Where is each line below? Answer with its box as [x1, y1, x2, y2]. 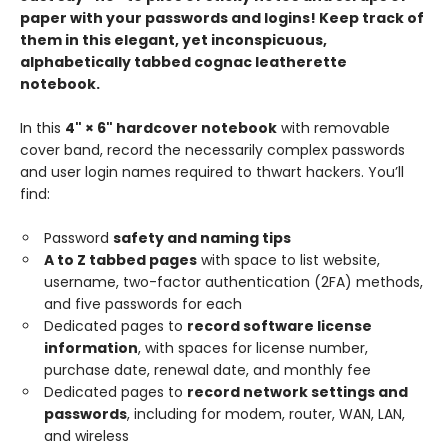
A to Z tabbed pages [44, 249, 197, 270]
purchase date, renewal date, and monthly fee [44, 359, 371, 380]
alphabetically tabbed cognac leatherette [20, 51, 347, 72]
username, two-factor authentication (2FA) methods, [44, 271, 423, 292]
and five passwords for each [44, 293, 242, 314]
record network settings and [187, 381, 408, 402]
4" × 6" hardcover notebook [65, 117, 277, 138]
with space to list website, [197, 249, 380, 270]
